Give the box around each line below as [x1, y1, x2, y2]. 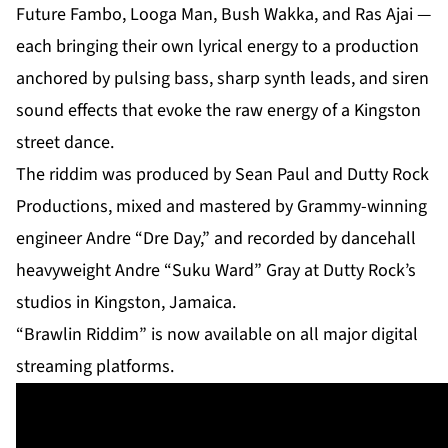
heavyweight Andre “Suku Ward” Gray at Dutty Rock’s [16, 258, 416, 284]
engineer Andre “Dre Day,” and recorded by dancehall [16, 226, 416, 252]
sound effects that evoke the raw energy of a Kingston [16, 98, 421, 124]
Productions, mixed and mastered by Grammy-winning [16, 194, 427, 220]
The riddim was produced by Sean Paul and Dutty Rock [16, 162, 429, 188]
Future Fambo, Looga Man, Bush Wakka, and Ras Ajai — [16, 2, 431, 28]
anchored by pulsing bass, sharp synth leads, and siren [16, 66, 429, 92]
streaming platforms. [16, 354, 174, 380]
